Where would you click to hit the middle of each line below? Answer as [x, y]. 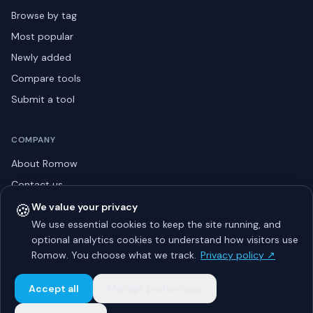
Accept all [54, 289]
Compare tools [46, 78]
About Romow [44, 163]
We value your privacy [85, 207]
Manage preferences [155, 289]
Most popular [42, 36]
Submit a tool [43, 99]
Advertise [33, 247]
